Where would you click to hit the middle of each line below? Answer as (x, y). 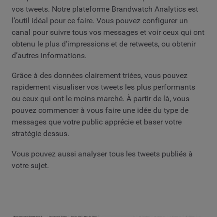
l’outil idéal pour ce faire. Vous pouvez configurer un (100, 20)
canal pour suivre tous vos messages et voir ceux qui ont (108, 32)
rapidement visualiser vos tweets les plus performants (103, 87)
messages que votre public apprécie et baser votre (97, 122)
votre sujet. (30, 165)
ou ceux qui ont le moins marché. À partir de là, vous (101, 99)
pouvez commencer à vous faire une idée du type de (100, 110)
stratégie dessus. (40, 134)
